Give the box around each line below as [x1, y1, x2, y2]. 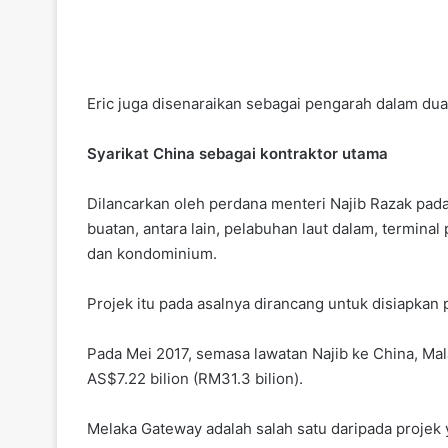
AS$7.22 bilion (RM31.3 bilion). [87, 369, 303, 389]
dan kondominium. [87, 244, 217, 264]
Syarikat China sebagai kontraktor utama [87, 144, 388, 164]
